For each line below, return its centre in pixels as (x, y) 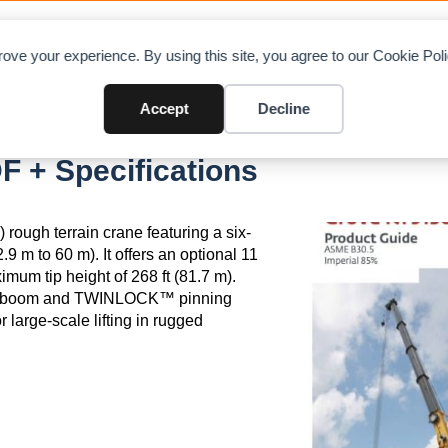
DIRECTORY (201, 40)
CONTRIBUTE (356, 40)
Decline (283, 108)
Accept (164, 108)
